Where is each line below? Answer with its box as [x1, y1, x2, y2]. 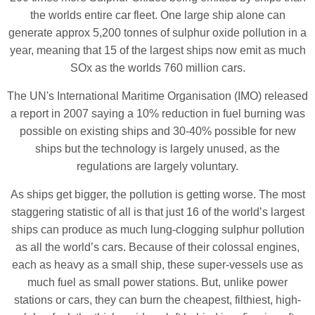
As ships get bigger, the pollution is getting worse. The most [10, 188, 305, 200]
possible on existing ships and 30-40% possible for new [19, 124, 296, 137]
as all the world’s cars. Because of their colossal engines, [15, 240, 300, 253]
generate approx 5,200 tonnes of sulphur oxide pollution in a [8, 26, 307, 39]
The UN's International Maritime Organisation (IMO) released [7, 89, 308, 102]
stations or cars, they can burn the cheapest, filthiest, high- [14, 293, 301, 306]
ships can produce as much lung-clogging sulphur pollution [11, 223, 304, 236]
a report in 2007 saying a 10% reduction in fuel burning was [10, 107, 305, 120]
